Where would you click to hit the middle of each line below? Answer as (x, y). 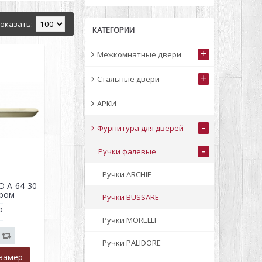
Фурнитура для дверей (140, 128)
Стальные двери (128, 79)
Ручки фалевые (127, 151)
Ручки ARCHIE (127, 174)
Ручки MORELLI (129, 220)
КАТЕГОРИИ (113, 30)
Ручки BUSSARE (131, 197)
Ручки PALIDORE (132, 243)
